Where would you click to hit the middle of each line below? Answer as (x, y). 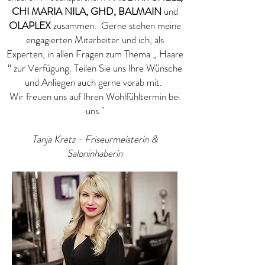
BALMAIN (141, 11)
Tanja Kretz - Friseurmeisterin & (95, 139)
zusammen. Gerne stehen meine (117, 25)
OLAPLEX (31, 25)
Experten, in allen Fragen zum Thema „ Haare (95, 54)
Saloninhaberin (95, 153)
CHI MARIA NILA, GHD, (64, 11)
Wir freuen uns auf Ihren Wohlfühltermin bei (95, 96)
